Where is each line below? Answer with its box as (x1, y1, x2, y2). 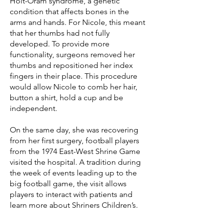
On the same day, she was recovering (10, 125, 138, 134)
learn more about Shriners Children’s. (10, 200, 138, 210)
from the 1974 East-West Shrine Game (10, 147, 140, 156)
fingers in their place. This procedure (10, 71, 137, 81)
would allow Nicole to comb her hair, (10, 82, 137, 91)
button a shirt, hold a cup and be (10, 93, 123, 102)
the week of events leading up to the (10, 168, 137, 177)
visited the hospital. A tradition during (10, 157, 141, 167)
